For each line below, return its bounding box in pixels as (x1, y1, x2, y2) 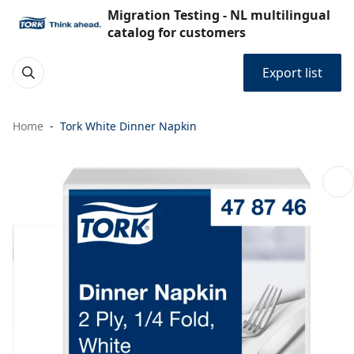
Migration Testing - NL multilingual (107, 6, 330, 24)
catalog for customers (107, 24, 246, 41)
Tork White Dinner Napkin (60, 119, 197, 134)
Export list (262, 64, 322, 81)
